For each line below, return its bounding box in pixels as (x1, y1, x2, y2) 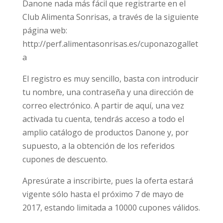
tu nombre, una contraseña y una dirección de (22, 87, 194, 98)
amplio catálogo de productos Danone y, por (22, 127, 189, 138)
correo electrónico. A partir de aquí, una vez (22, 100, 184, 111)
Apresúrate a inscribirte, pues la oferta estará (22, 175, 193, 186)
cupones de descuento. (22, 154, 108, 165)
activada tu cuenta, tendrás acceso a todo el (22, 113, 184, 124)
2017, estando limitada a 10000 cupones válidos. (22, 202, 200, 213)
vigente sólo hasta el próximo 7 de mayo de (22, 189, 184, 200)
